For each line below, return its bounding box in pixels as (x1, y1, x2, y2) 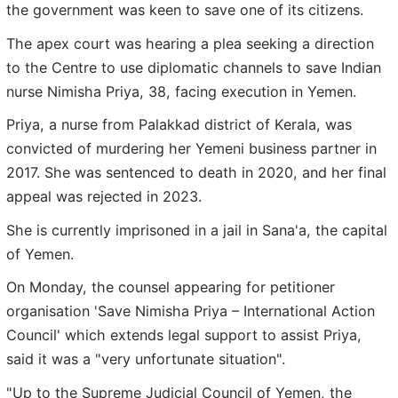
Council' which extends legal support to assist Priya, (6, 326, 362, 345)
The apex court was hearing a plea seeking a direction (6, 34, 374, 52)
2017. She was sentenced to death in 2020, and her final (6, 163, 386, 182)
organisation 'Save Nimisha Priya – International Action (6, 302, 375, 321)
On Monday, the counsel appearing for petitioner (6, 278, 335, 297)
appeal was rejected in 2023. (6, 187, 202, 206)
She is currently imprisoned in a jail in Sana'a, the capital (6, 220, 387, 239)
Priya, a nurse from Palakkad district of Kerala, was (6, 115, 352, 134)
